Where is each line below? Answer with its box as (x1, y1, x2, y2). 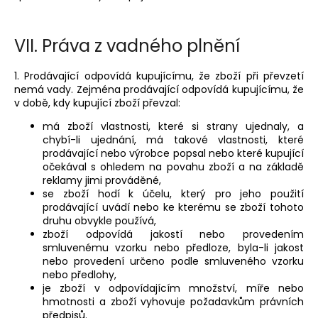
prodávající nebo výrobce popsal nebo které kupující (43, 146, 304, 161)
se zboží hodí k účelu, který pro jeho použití (43, 187, 304, 202)
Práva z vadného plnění (42, 34, 240, 58)
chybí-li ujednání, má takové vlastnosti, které (43, 133, 304, 148)
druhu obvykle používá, (43, 214, 156, 229)
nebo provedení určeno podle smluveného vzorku (43, 254, 304, 269)
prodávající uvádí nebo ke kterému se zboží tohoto (43, 200, 304, 215)
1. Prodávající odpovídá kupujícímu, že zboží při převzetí (14, 69, 304, 84)
